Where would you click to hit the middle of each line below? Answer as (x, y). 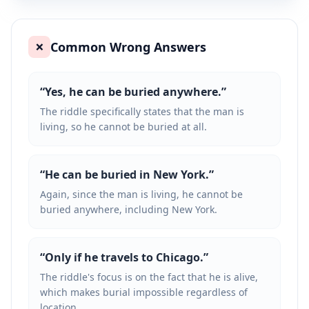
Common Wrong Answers (128, 47)
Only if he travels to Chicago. (124, 257)
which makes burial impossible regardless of (144, 292)
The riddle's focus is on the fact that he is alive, (149, 277)
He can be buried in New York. (127, 175)
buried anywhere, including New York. (129, 209)
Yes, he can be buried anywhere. (133, 92)
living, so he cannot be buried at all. (123, 127)
